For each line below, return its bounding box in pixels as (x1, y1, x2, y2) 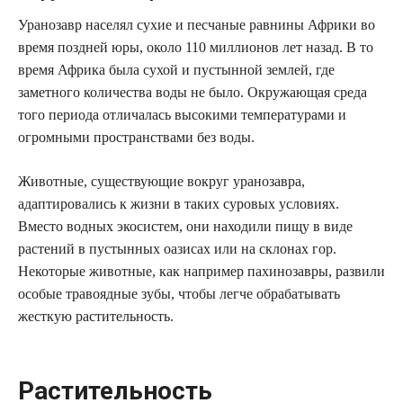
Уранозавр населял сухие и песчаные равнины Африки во (18, 16, 375, 32)
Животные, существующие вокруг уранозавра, (18, 173, 305, 189)
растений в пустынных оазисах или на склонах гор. (18, 240, 336, 256)
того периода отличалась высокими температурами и (18, 106, 346, 122)
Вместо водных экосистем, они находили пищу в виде (18, 218, 353, 234)
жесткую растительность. (18, 308, 174, 324)
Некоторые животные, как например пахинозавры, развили (18, 263, 385, 279)
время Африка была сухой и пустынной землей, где (18, 61, 335, 77)
